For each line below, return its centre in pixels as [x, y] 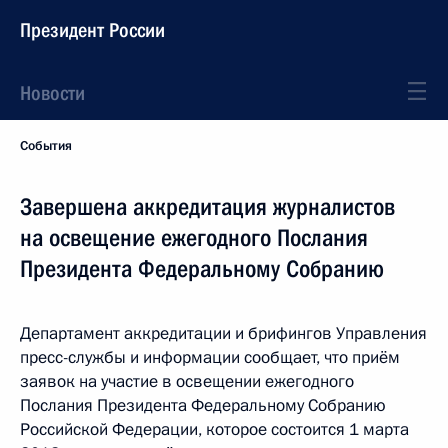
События [46, 146]
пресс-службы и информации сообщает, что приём [210, 357]
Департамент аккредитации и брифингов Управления [223, 333]
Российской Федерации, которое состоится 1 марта [214, 429]
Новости [52, 93]
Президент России [92, 30]
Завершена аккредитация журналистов [207, 207]
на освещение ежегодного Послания [194, 238]
